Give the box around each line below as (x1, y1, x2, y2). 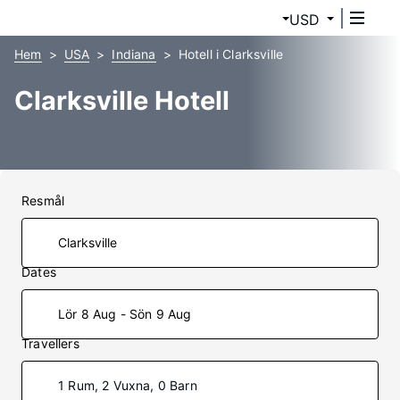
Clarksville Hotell (14, 85, 229, 116)
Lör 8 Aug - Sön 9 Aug (58, 306, 192, 321)
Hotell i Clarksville (178, 46, 284, 62)
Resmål (21, 193, 65, 208)
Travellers (21, 336, 79, 351)
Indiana (112, 46, 156, 62)
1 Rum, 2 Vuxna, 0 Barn (58, 378, 197, 393)
